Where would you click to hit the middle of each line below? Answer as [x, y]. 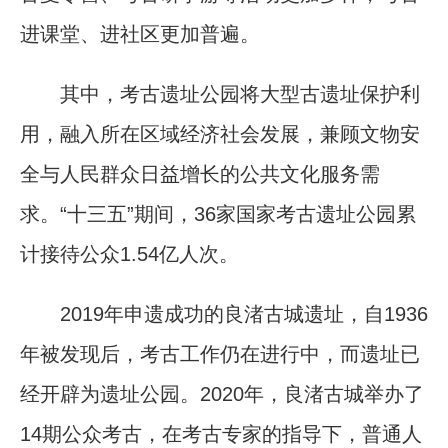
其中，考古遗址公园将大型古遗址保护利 [220, 93]
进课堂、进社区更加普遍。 [140, 33]
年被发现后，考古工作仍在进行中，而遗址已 [220, 353]
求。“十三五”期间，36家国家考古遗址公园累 [218, 213]
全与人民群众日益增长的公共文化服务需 [200, 173]
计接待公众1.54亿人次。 [129, 253]
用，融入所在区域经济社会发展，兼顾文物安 [220, 133]
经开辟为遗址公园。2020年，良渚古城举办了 [222, 393]
